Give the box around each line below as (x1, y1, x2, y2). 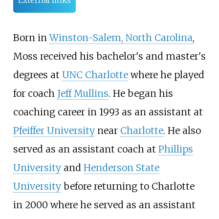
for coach (13, 87, 57, 99)
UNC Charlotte (62, 68, 128, 81)
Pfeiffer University (13, 124, 95, 136)
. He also (163, 124, 201, 136)
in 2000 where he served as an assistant (13, 198, 196, 211)
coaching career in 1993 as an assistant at (13, 106, 203, 118)
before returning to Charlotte (61, 180, 195, 192)
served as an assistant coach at (13, 143, 158, 155)
